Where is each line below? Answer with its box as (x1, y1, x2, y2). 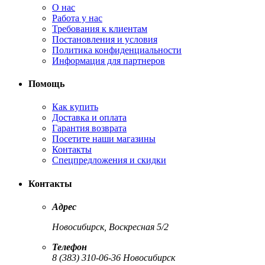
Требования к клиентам (52, 23, 147, 34)
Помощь (28, 79, 64, 89)
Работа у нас (52, 12, 102, 23)
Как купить (52, 102, 98, 112)
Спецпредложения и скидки (52, 155, 166, 166)
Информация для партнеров (52, 55, 165, 66)
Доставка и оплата (52, 112, 127, 123)
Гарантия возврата (52, 123, 127, 134)
